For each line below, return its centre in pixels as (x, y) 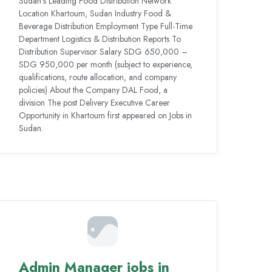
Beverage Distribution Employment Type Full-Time (105, 26)
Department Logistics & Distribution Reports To (100, 39)
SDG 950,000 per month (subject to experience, (105, 64)
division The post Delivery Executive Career (94, 102)
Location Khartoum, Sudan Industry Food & (95, 13)
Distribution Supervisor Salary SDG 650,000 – (103, 51)
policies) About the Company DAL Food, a (93, 90)
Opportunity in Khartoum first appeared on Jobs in (105, 115)
